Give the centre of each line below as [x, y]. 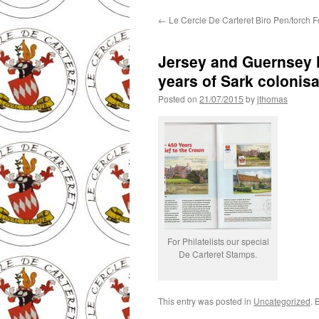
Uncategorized [282, 301]
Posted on [178, 99]
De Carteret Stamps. [218, 254]
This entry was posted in [206, 301]
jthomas [272, 99]
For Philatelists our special [218, 241]
